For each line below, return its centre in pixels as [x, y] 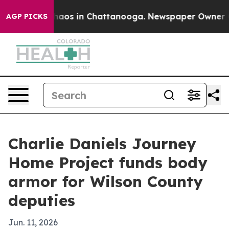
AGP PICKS [27, 16]
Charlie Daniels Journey [102, 144]
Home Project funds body [108, 163]
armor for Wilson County [106, 181]
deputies [42, 200]
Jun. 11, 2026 [33, 222]
